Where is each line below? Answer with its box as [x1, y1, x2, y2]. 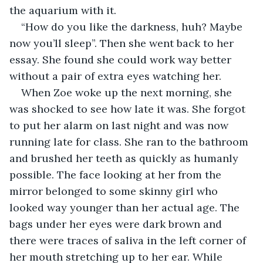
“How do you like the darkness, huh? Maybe [21, 19, 245, 33]
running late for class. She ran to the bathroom [9, 134, 251, 149]
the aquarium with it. [9, 3, 119, 17]
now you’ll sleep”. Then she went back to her [9, 36, 237, 50]
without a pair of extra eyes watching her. [9, 69, 224, 83]
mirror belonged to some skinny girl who [9, 184, 221, 198]
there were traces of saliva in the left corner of [9, 233, 249, 247]
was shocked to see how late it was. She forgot [9, 102, 248, 116]
